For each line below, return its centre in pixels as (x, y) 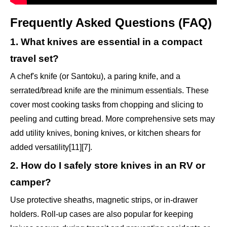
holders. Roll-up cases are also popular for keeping (102, 214)
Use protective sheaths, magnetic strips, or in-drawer (104, 200)
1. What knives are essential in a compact (106, 42)
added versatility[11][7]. (51, 147)
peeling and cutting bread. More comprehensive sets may (112, 119)
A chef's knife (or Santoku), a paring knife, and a (95, 77)
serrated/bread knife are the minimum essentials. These (109, 91)
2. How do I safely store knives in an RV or (108, 166)
